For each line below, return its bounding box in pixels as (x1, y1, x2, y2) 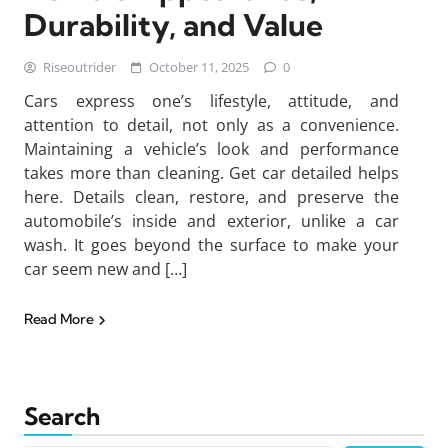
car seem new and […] (24, 258, 187, 280)
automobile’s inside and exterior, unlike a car (24, 210, 399, 232)
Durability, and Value (24, 6, 323, 44)
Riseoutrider (43, 58, 116, 76)
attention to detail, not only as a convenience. (24, 114, 399, 136)
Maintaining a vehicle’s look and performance (24, 138, 399, 160)
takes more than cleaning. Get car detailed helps (24, 162, 399, 184)
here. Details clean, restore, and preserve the (24, 186, 399, 208)
